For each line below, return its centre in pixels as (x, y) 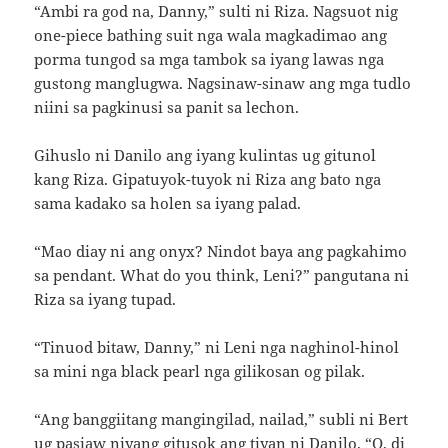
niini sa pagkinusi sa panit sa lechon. (167, 106)
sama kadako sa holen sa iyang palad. (168, 202)
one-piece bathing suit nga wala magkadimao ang (211, 34)
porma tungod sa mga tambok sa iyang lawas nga (209, 58)
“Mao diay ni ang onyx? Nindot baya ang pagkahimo (221, 250)
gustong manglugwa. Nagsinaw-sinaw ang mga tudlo (223, 82)
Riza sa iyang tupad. (105, 298)
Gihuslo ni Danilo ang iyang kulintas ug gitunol (205, 154)
